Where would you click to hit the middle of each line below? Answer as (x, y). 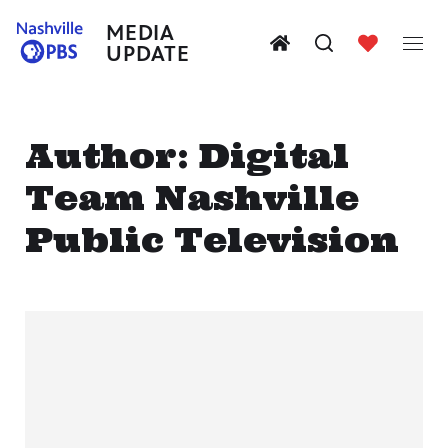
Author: (112, 155)
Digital (274, 155)
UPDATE (148, 53)
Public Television (212, 239)
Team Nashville (192, 197)
